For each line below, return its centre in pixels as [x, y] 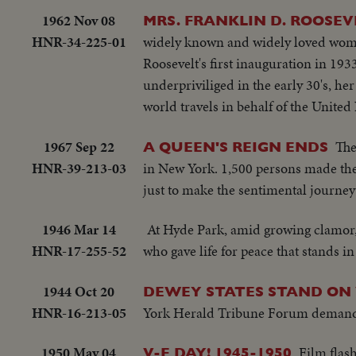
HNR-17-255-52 [79, 251]
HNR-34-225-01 [79, 42]
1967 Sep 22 [79, 146]
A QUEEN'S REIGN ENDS [236, 146]
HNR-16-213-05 [79, 312]
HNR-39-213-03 [79, 168]
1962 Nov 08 [79, 21]
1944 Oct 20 [79, 291]
